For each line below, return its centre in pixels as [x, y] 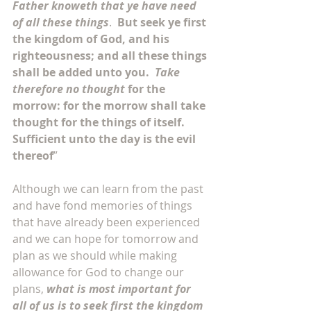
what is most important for [120, 289]
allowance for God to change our [100, 272]
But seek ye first [163, 22]
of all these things [61, 22]
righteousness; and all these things [111, 56]
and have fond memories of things [104, 205]
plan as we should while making [96, 255]
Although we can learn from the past [109, 189]
